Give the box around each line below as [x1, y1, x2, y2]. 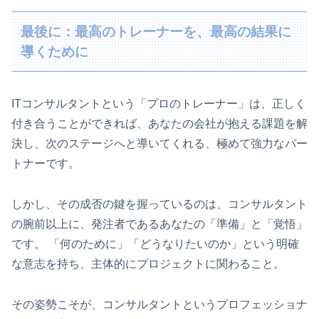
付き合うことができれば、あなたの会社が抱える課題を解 [11, 117, 308, 130]
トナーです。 [11, 157, 80, 170]
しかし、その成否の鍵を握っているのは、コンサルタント [11, 198, 308, 211]
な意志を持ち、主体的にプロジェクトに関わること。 [11, 258, 285, 271]
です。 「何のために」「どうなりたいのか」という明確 [11, 238, 299, 251]
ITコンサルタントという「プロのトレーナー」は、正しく [11, 98, 306, 110]
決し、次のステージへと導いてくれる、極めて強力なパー [11, 137, 308, 150]
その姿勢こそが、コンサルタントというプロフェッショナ [11, 298, 308, 310]
